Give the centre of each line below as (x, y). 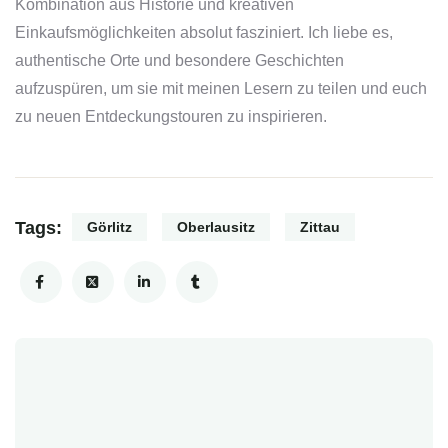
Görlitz (109, 227)
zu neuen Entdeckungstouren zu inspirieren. (171, 117)
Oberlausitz (216, 227)
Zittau (320, 227)
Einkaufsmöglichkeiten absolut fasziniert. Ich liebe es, (204, 33)
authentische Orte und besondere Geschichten (179, 61)
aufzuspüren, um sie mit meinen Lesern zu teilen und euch (221, 89)
